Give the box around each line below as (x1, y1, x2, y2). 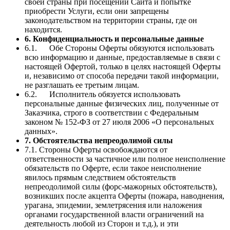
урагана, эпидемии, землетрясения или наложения (25, 200, 202, 209)
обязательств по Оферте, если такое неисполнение (25, 163, 201, 172)
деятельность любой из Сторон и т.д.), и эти (25, 219, 179, 228)
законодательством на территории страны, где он (25, 15, 197, 25)
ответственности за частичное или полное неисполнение (25, 154, 225, 163)
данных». (25, 126, 57, 136)
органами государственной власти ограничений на (25, 209, 204, 219)
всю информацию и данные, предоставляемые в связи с (25, 52, 220, 62)
